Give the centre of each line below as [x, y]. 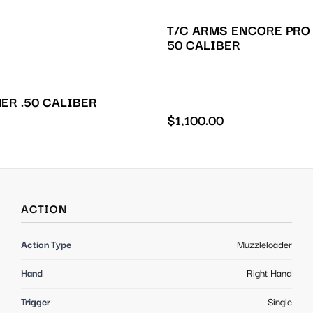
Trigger [36, 302]
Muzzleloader [264, 245]
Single [280, 302]
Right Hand [269, 274]
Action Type [46, 245]
